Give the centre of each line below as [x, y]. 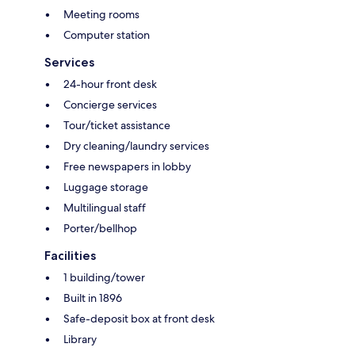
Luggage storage [106, 187]
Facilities [70, 255]
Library [80, 339]
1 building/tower [104, 277]
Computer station [107, 34]
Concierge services [110, 104]
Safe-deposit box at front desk [139, 318]
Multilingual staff [105, 207]
